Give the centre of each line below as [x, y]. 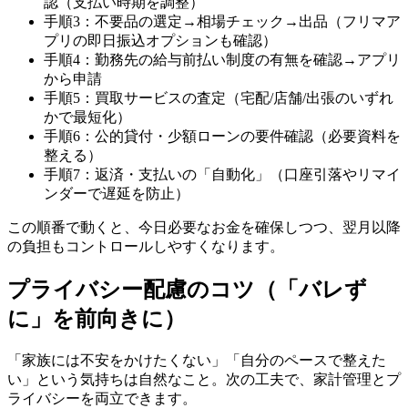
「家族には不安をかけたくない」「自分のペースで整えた [197, 360]
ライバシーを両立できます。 [102, 398]
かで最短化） [87, 117]
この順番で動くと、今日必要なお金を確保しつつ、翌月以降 [204, 228]
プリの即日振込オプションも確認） [160, 41]
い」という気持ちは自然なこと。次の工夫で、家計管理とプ [204, 379]
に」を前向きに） [97, 318]
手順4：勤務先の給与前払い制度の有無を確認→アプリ [222, 60]
